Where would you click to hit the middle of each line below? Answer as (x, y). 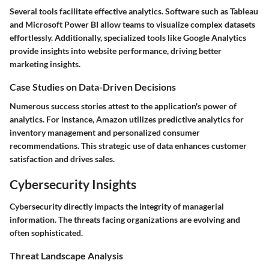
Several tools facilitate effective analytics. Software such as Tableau (134, 11)
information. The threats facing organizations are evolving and (125, 220)
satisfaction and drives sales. (62, 159)
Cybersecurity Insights (73, 184)
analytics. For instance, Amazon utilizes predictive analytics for (127, 119)
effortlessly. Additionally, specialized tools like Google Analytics (128, 38)
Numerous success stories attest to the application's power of (123, 106)
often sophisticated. (46, 233)
